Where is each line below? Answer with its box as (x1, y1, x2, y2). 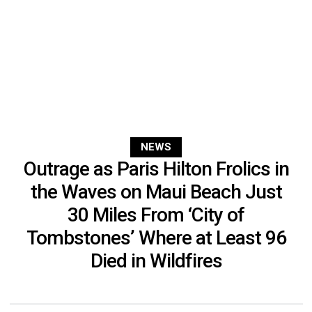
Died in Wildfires (90, 249, 222, 273)
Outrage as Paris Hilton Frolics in (23, 157, 289, 181)
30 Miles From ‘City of (68, 203, 244, 227)
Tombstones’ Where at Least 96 (26, 226, 286, 250)
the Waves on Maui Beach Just (30, 180, 282, 204)
